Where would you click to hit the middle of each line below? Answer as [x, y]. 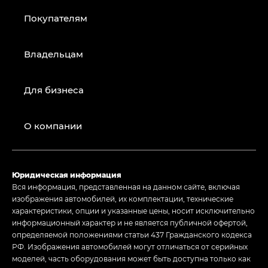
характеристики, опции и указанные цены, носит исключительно [133, 210]
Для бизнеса [54, 89]
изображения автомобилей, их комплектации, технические [123, 198]
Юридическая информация [67, 174]
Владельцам [54, 54]
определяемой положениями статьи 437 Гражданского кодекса [132, 234]
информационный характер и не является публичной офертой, [130, 222]
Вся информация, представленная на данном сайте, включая [126, 186]
